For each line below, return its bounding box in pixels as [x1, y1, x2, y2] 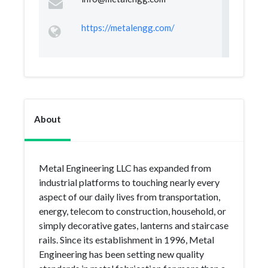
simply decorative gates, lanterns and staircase [39, 220, 229, 231]
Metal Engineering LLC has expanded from [39, 162, 211, 173]
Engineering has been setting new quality [39, 248, 204, 260]
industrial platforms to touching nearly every [39, 176, 220, 188]
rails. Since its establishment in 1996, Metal [39, 234, 214, 245]
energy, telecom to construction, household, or [39, 205, 226, 217]
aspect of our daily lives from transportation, [39, 191, 220, 202]
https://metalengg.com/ [81, 22, 175, 33]
